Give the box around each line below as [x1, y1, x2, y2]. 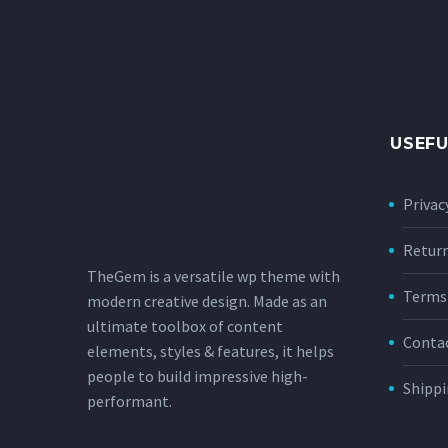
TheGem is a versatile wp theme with [87, 265, 340, 286]
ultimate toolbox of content [87, 315, 283, 336]
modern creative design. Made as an [87, 290, 327, 311]
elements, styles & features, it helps [87, 340, 334, 361]
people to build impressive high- [87, 365, 308, 386]
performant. [87, 390, 172, 411]
